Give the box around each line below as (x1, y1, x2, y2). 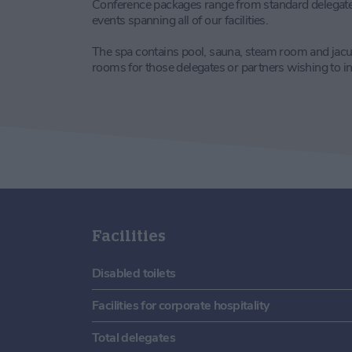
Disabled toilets (92, 264, 176, 282)
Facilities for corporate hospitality (92, 296, 269, 314)
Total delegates (92, 328, 175, 346)
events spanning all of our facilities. (92, 11, 269, 29)
